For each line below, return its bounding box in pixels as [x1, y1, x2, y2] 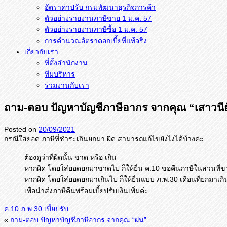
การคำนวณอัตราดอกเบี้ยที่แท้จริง [45, 36, 147, 45]
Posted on [4, 125, 39, 133]
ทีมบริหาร [45, 69, 75, 78]
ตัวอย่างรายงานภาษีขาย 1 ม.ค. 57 [45, 14, 152, 22]
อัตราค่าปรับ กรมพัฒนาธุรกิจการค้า [45, 3, 156, 11]
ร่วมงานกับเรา [45, 81, 89, 89]
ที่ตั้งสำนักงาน [45, 58, 88, 67]
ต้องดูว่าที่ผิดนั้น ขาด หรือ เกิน [24, 153, 117, 161]
